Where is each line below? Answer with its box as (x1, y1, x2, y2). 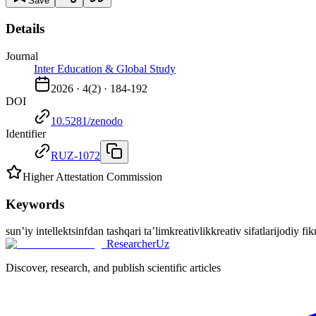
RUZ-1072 (51, 149, 100, 162)
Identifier (6, 127, 46, 140)
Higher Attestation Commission (23, 170, 162, 183)
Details (6, 21, 44, 37)
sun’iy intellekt (6, 225, 71, 238)
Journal (6, 49, 38, 62)
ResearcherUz (107, 238, 169, 250)
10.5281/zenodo (51, 114, 123, 127)
